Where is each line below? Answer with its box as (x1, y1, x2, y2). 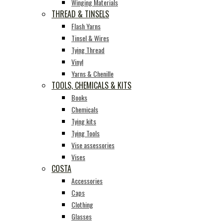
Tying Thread (71, 45, 105, 55)
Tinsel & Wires (71, 33, 109, 43)
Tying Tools (71, 128, 100, 138)
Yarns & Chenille (71, 68, 113, 79)
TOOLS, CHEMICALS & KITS (52, 79, 131, 91)
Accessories (71, 175, 103, 186)
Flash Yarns (71, 21, 101, 31)
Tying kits (71, 116, 96, 126)
